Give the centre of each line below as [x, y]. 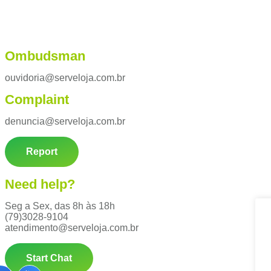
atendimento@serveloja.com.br [72, 228]
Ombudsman [45, 56]
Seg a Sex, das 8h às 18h [60, 206]
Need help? [40, 184]
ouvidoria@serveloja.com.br [65, 78]
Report [42, 152]
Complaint [37, 100]
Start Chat [49, 258]
